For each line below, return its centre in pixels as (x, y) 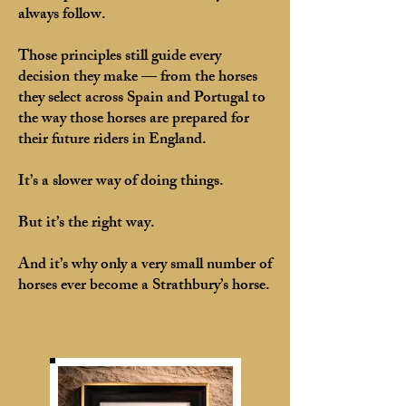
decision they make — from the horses (138, 78)
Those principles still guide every (120, 57)
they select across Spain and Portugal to (142, 99)
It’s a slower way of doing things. (121, 182)
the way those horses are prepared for (134, 120)
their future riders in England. (112, 140)
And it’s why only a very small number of (145, 266)
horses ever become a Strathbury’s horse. (144, 286)
